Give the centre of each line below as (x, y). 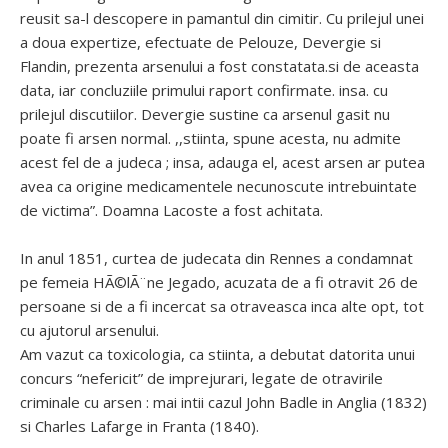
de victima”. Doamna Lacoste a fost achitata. (171, 210)
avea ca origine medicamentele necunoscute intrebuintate (218, 186)
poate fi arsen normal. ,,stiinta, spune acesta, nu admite (210, 138)
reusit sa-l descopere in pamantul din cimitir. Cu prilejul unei (222, 18)
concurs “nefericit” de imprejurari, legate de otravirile (201, 378)
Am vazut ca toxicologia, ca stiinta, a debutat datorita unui (217, 354)
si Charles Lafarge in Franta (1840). (139, 426)
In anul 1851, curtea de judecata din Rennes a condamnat (216, 258)
